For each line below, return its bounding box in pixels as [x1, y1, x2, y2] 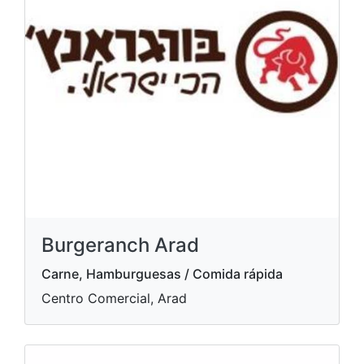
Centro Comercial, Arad [41, 290, 187, 306]
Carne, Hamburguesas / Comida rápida [41, 266, 283, 282]
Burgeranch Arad [41, 233, 199, 257]
